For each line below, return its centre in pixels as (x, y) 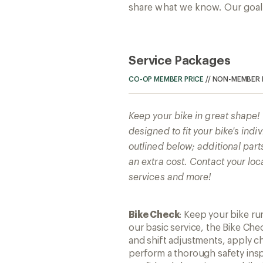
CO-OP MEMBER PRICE (166, 78)
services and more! (170, 176)
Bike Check (154, 214)
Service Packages (180, 60)
